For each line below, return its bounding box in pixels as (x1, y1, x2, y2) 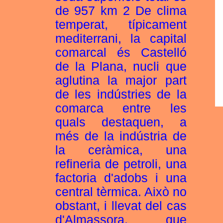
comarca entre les (55, 102, 187, 115)
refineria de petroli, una (55, 157, 187, 171)
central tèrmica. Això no (55, 185, 187, 199)
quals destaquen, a (55, 115, 187, 129)
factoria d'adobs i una (55, 171, 187, 185)
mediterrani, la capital (55, 32, 187, 45)
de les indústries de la (55, 88, 187, 101)
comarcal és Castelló (55, 46, 187, 59)
